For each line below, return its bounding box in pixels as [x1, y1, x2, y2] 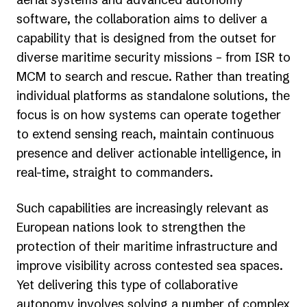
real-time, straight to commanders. [16, 164, 213, 180]
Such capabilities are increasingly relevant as [16, 199, 269, 216]
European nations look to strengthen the [16, 219, 245, 235]
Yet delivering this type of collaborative [16, 276, 238, 293]
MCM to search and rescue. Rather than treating [16, 68, 290, 84]
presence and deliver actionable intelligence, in [16, 145, 281, 161]
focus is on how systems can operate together [16, 106, 281, 123]
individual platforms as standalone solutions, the [16, 87, 290, 103]
